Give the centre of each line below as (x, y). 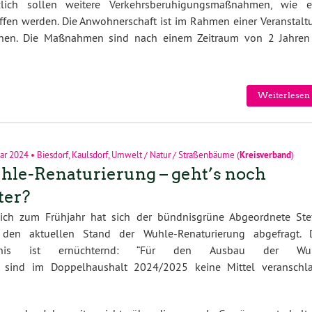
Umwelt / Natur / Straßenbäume (173, 154)
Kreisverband (265, 155)
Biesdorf (52, 154)
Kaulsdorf (89, 154)
